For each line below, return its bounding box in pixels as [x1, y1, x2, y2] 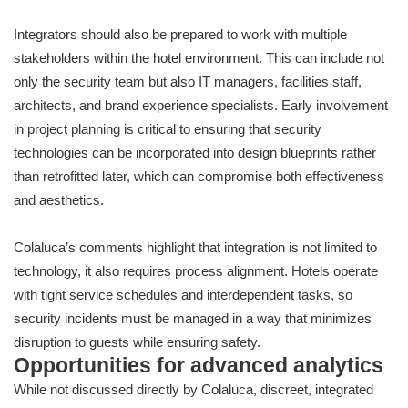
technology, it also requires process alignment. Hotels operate [14, 263, 378, 280]
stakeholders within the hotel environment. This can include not [14, 50, 384, 66]
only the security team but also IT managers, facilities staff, [14, 74, 362, 90]
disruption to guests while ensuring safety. [14, 334, 264, 351]
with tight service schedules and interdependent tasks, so [14, 287, 352, 303]
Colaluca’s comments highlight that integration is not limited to [14, 240, 377, 256]
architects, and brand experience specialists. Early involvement [14, 97, 388, 114]
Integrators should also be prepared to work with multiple [14, 26, 347, 43]
